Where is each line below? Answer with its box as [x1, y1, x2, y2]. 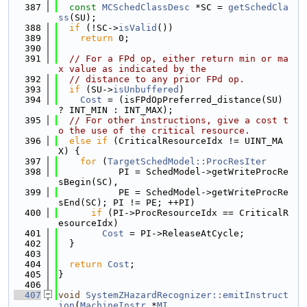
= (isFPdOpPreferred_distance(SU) [102, 95, 283, 105]
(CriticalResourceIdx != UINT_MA [108, 136, 283, 146]
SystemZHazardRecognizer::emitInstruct [86, 290, 288, 300]
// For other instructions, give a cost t [69, 115, 288, 125]
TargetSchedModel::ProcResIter [108, 156, 267, 167]
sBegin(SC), [58, 177, 119, 187]
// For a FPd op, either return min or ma [69, 53, 288, 64]
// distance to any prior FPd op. [69, 74, 245, 84]
